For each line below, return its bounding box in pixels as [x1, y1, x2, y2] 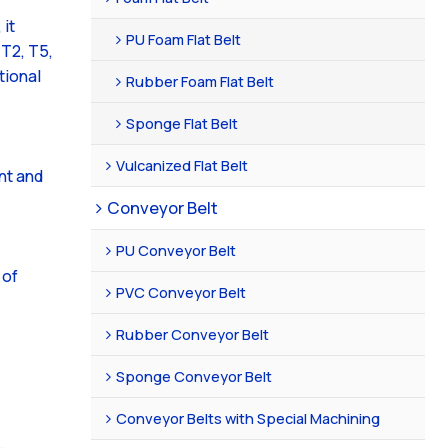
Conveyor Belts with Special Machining [116, 407, 381, 428]
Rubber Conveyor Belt [116, 323, 270, 344]
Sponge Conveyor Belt [116, 365, 273, 386]
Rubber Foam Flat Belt [126, 70, 275, 91]
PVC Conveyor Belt [116, 281, 247, 302]
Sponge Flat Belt [126, 112, 239, 133]
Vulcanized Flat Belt [116, 154, 249, 175]
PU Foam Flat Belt [126, 28, 242, 49]
